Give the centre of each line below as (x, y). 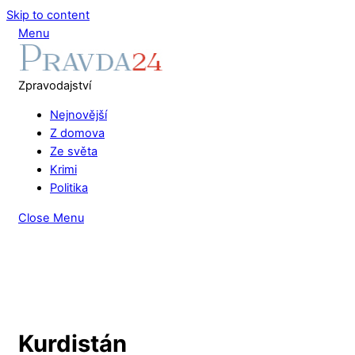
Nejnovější (78, 115)
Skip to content (48, 15)
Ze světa (74, 152)
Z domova (77, 134)
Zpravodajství (55, 85)
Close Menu (51, 218)
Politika (69, 188)
